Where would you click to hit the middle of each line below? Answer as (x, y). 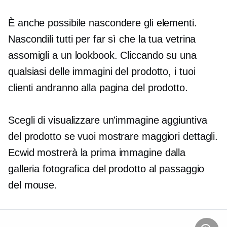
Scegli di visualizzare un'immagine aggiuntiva (108, 120)
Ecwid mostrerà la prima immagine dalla (97, 153)
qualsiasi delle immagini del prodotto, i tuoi (102, 72)
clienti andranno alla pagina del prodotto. (98, 88)
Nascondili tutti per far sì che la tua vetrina (102, 39)
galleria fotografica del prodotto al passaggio (106, 169)
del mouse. (33, 185)
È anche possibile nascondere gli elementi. (103, 23)
